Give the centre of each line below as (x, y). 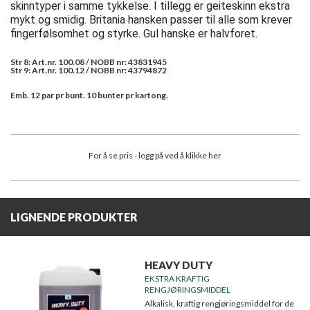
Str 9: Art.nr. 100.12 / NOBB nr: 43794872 (89, 71)
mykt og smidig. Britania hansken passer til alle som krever (151, 20)
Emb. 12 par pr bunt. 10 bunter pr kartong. (89, 95)
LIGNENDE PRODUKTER (74, 217)
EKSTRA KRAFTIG (177, 279)
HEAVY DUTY (178, 265)
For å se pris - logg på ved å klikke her (155, 156)
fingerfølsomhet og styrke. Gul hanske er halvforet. (134, 34)
